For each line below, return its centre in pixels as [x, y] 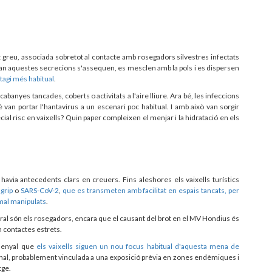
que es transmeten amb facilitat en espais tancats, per [151, 190]
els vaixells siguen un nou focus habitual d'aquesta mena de [138, 246]
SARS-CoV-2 [39, 190]
